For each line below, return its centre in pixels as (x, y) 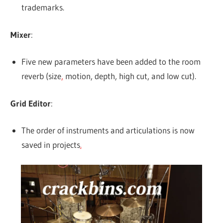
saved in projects (51, 145)
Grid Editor (31, 103)
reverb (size (41, 76)
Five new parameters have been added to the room (111, 62)
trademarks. (43, 7)
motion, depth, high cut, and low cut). (129, 76)
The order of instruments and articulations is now (108, 130)
